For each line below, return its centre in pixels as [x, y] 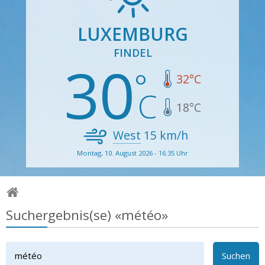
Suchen [236, 256]
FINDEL [132, 52]
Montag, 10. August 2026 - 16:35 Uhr [132, 153]
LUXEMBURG [132, 34]
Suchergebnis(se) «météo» [87, 215]
